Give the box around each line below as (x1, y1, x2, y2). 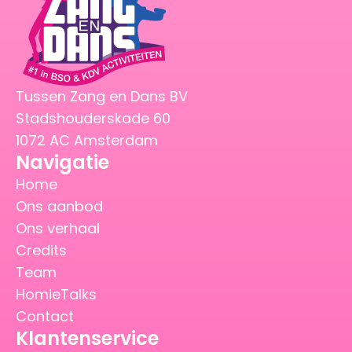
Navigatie (16, 148, 109, 175)
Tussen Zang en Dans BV (16, 86, 188, 106)
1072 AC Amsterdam (16, 130, 158, 150)
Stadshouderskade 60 (16, 108, 174, 128)
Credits (16, 240, 67, 260)
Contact (16, 306, 74, 326)
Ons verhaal (16, 218, 100, 238)
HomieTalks (16, 284, 97, 304)
